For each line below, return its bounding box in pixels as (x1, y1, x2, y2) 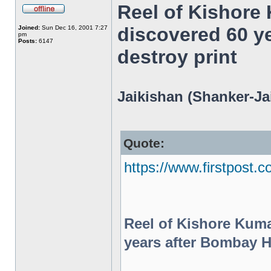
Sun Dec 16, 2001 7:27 (40, 24, 108, 31)
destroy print (117, 46, 237, 68)
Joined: (18, 24, 40, 31)
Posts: (18, 38, 37, 44)
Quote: (123, 136, 165, 150)
